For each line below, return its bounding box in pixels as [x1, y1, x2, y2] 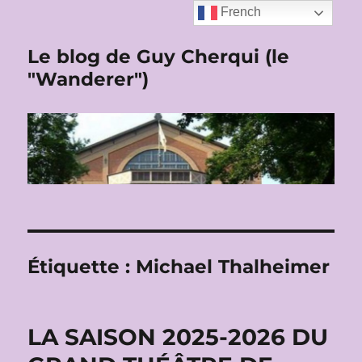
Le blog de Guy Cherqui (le [27, 45, 290, 68]
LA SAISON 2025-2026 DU [27, 323, 329, 351]
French [217, 5, 262, 19]
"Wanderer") [27, 68, 149, 90]
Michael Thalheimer [136, 255, 330, 279]
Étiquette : [27, 255, 137, 279]
